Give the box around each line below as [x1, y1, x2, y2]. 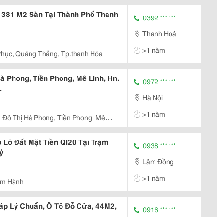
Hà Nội [142, 92, 163, 102]
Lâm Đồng [142, 156, 174, 166]
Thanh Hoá [142, 28, 176, 38]
